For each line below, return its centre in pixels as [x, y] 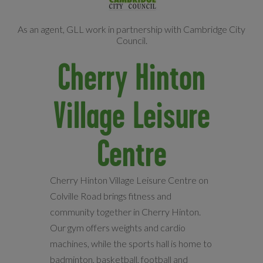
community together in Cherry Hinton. [125, 212]
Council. [131, 40]
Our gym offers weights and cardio [117, 227]
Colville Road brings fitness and [110, 196]
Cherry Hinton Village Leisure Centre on [129, 180]
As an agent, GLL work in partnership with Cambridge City [131, 29]
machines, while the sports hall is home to [131, 243]
